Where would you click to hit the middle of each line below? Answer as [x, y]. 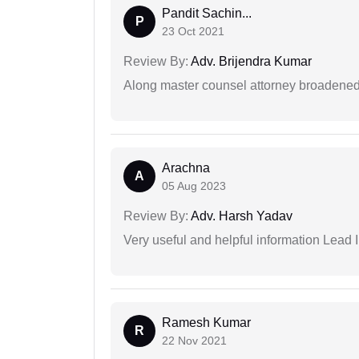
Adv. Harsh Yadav [240, 216]
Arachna [186, 167]
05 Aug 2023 [194, 186]
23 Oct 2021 [193, 31]
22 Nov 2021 [194, 340]
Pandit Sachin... [207, 13]
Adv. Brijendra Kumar [250, 61]
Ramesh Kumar [206, 322]
